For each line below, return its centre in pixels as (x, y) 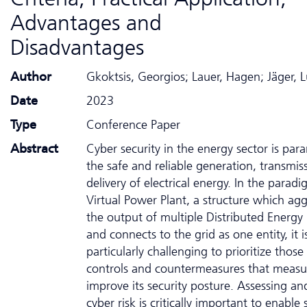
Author (31, 76)
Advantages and (86, 22)
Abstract (34, 148)
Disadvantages (77, 47)
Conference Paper (133, 124)
